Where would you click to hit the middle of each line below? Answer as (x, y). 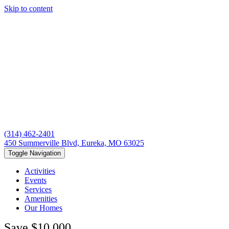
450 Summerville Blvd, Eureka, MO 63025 (74, 143)
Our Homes (43, 208)
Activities (40, 171)
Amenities (41, 199)
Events (36, 180)
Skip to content (28, 8)
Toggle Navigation (35, 153)
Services (38, 189)
